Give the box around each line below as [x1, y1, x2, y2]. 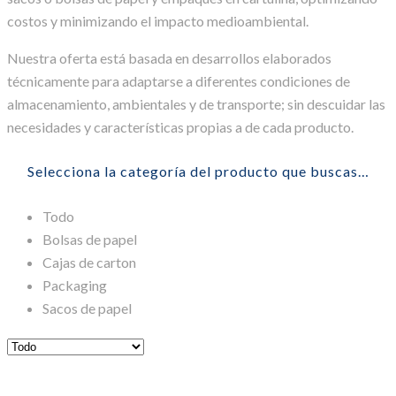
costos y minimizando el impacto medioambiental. [7, 11, 308, 29]
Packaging [42, 277, 107, 294]
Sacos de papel [42, 300, 132, 317]
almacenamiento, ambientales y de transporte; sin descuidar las [7, 95, 385, 112]
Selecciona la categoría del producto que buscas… [27, 163, 369, 180]
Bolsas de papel [42, 231, 137, 248]
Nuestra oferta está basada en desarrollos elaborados [7, 49, 331, 66]
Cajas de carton [42, 254, 136, 271]
